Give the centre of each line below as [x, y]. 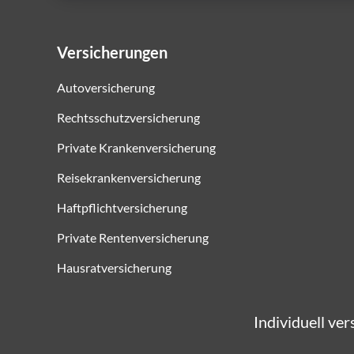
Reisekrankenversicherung [129, 177]
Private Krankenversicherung [136, 147]
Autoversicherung [106, 87]
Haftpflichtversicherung [122, 207]
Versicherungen [112, 52]
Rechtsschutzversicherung [128, 117]
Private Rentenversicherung [133, 237]
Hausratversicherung [114, 267]
